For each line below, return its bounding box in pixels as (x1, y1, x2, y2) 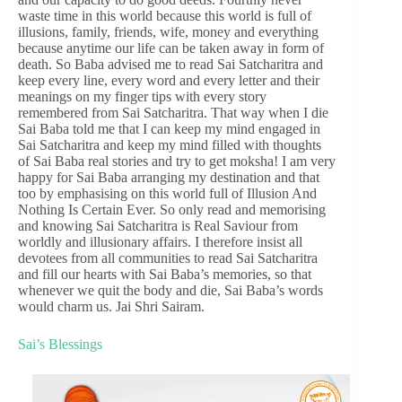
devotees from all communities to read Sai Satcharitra (18, 249, 318, 266)
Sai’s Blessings (18, 336, 102, 352)
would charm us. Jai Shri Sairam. (18, 298, 205, 314)
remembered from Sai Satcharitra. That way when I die (18, 104, 328, 120)
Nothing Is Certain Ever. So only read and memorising (18, 201, 326, 217)
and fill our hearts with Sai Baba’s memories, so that (18, 266, 311, 282)
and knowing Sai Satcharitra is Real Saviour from (18, 217, 298, 233)
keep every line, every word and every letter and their (18, 72, 319, 88)
